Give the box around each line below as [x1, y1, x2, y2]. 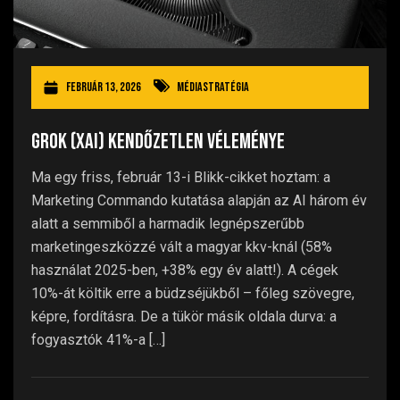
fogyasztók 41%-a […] [31, 331, 165, 349]
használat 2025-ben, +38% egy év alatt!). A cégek [31, 262, 338, 279]
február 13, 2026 [66, 79, 141, 96]
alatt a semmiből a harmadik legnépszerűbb [31, 215, 304, 233]
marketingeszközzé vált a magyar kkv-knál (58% [31, 238, 332, 256]
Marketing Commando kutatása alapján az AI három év [31, 192, 367, 210]
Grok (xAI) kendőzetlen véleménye [31, 129, 285, 155]
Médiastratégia [177, 79, 249, 96]
